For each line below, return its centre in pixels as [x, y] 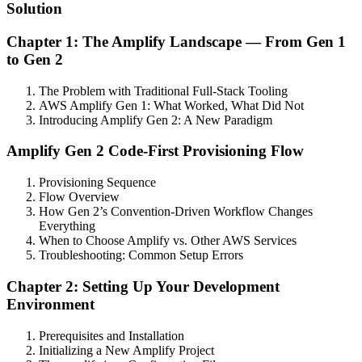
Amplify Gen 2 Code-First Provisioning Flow [155, 151]
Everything [67, 226]
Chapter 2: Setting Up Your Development [143, 286]
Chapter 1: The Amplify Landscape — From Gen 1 [176, 42]
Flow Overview [79, 197]
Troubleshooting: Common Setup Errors [141, 255]
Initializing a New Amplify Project [126, 350]
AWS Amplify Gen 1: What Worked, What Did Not [171, 105]
